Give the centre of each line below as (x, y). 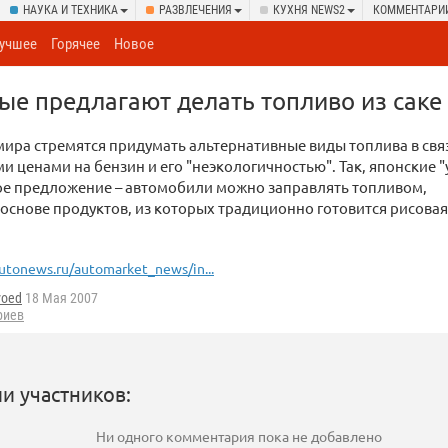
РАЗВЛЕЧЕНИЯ (195, 10)
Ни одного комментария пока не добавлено (238, 436)
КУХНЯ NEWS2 (309, 10)
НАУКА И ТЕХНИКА (70, 10)
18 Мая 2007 (60, 298)
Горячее (76, 44)
